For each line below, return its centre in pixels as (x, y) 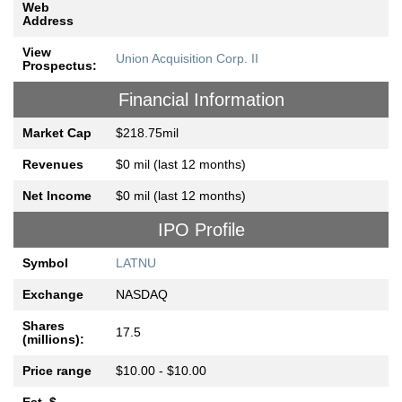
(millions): (53, 340)
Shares (44, 326)
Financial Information (201, 100)
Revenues (53, 165)
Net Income (57, 196)
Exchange (53, 295)
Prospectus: (60, 66)
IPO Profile (201, 230)
